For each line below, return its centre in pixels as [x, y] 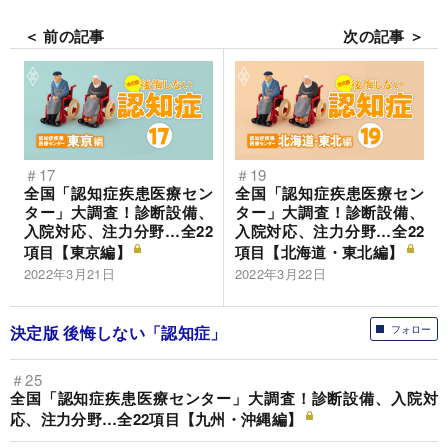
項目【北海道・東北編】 [319, 252]
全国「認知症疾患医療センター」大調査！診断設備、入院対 [224, 398]
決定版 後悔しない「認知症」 [118, 333]
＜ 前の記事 [64, 35]
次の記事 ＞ [384, 35]
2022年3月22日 [280, 274]
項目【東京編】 [77, 252]
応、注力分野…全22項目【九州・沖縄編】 [156, 419]
